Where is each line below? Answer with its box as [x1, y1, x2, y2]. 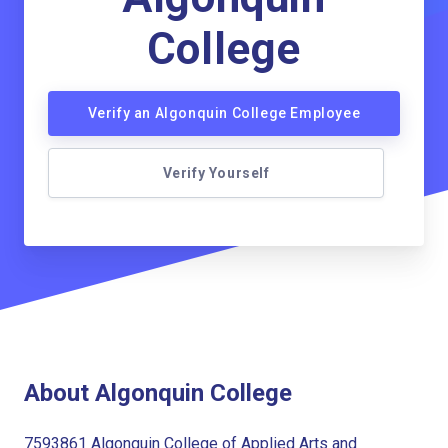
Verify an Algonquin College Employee [87, 105, 361, 121]
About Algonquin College [24, 378, 292, 407]
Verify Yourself [162, 165, 270, 181]
